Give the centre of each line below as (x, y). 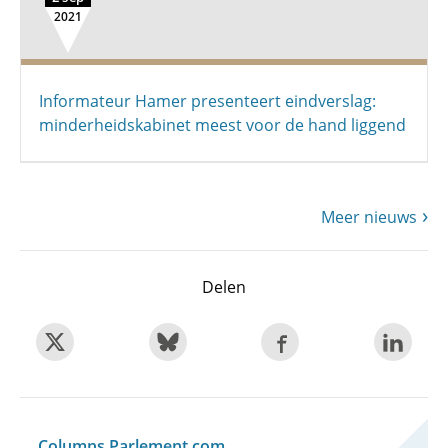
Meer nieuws (369, 217)
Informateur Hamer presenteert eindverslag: (207, 101)
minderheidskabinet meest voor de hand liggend (222, 125)
